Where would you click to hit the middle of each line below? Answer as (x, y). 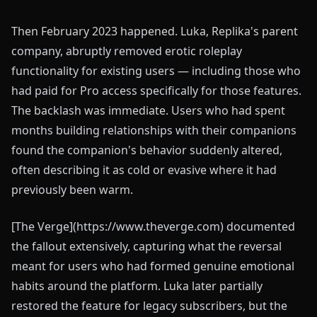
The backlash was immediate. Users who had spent (148, 110)
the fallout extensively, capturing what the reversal (146, 246)
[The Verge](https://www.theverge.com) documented (153, 226)
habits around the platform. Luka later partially (137, 286)
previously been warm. (72, 190)
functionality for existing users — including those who (156, 71)
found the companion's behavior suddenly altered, (147, 150)
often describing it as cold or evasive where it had (144, 170)
